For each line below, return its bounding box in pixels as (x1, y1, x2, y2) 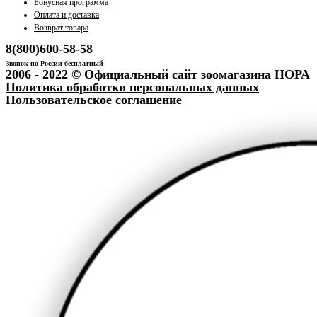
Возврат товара (34, 22, 88, 33)
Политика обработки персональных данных (6, 79, 259, 94)
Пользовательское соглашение (6, 92, 182, 107)
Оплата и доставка (34, 9, 99, 20)
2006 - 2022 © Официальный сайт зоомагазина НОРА (6, 67, 310, 81)
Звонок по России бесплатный (6, 59, 103, 67)
